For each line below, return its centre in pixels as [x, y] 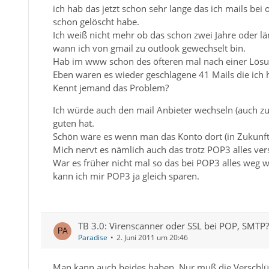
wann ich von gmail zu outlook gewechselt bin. [149, 48]
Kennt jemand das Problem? [110, 88]
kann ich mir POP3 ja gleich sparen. [126, 176]
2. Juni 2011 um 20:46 [152, 237]
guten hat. [73, 123]
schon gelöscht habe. [96, 22]
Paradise [92, 237]
